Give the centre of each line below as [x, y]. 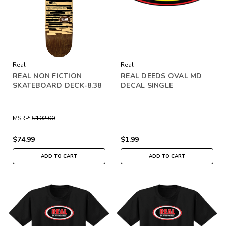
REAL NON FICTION [47, 76]
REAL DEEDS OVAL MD [161, 76]
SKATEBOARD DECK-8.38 [57, 85]
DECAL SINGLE [147, 85]
